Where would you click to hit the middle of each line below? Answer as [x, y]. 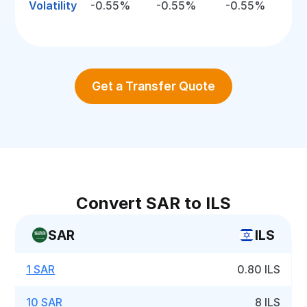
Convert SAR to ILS [153, 203]
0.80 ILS [259, 269]
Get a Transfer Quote [153, 86]
